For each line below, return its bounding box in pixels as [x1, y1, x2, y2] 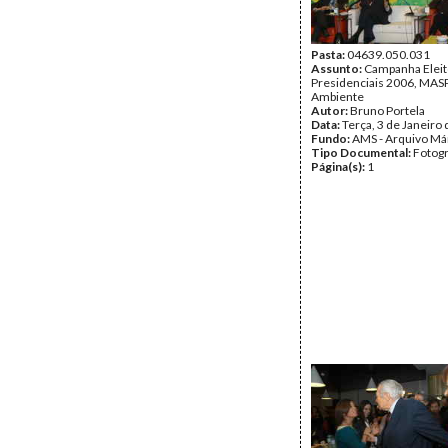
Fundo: [311, 131, 352, 146]
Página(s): [311, 159, 367, 174]
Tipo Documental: [311, 145, 413, 160]
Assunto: [311, 61, 364, 76]
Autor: [311, 103, 350, 118]
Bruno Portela [350, 103, 425, 118]
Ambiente [311, 89, 364, 104]
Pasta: [311, 47, 347, 62]
